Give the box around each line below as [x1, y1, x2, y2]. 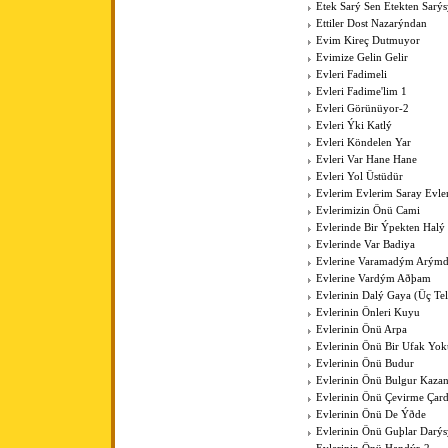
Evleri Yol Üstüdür [316, 171, 403, 183]
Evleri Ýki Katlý [316, 120, 392, 132]
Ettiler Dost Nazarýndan [316, 18, 427, 30]
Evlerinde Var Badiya [316, 239, 415, 251]
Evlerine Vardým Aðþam [316, 273, 431, 285]
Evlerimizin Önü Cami [316, 205, 420, 217]
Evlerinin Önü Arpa [316, 324, 407, 336]
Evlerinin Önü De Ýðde [316, 409, 426, 421]
